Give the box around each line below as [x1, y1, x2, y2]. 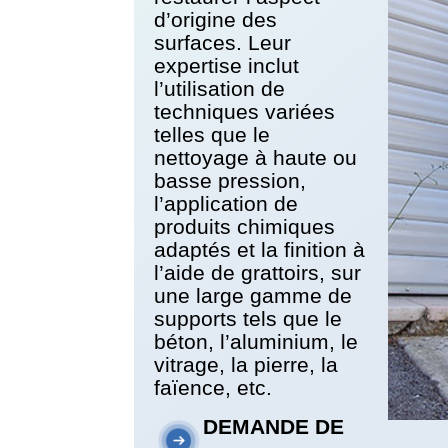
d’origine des [154, 7, 278, 31]
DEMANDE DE [202, 414, 344, 438]
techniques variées [154, 99, 336, 123]
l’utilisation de [154, 76, 286, 100]
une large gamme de [154, 283, 353, 307]
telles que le [154, 122, 271, 146]
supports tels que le [154, 306, 343, 330]
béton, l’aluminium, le [154, 329, 359, 353]
